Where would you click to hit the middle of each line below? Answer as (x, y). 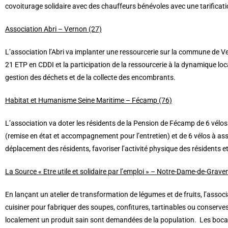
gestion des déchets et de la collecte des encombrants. (90, 78)
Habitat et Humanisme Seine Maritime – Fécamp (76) (89, 101)
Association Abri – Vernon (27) (53, 29)
